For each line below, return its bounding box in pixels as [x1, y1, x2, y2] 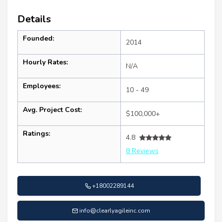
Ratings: [23, 129, 50, 139]
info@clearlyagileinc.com [79, 207, 150, 215]
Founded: [23, 34, 54, 44]
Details [17, 12, 51, 26]
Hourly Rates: [23, 57, 68, 67]
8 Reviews [126, 146, 159, 156]
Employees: [23, 81, 60, 91]
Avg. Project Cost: [23, 105, 82, 115]
